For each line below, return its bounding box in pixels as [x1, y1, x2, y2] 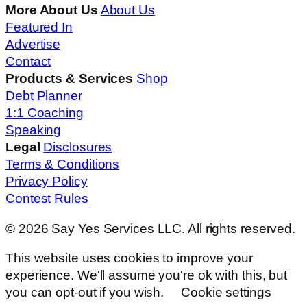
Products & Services [5, 71, 134, 86]
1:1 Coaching [5, 106, 84, 121]
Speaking [5, 123, 62, 138]
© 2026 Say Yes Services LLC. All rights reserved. [5, 221, 296, 236]
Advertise [5, 37, 61, 52]
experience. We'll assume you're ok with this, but [5, 268, 288, 283]
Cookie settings [181, 285, 271, 300]
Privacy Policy [5, 174, 88, 189]
